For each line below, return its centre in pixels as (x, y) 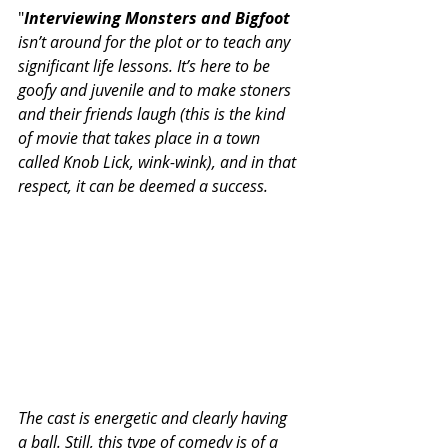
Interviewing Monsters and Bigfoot (157, 17)
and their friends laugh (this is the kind (153, 113)
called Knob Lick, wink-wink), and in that (159, 161)
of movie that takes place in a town (141, 137)
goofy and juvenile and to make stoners (156, 89)
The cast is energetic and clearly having (154, 417)
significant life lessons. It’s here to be (146, 65)
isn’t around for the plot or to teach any (156, 41)
